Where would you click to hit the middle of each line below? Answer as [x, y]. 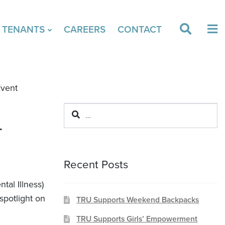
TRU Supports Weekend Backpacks [138, 200]
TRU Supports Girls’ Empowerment [137, 219]
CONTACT [140, 29]
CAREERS [85, 29]
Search [75, 110]
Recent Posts [96, 164]
